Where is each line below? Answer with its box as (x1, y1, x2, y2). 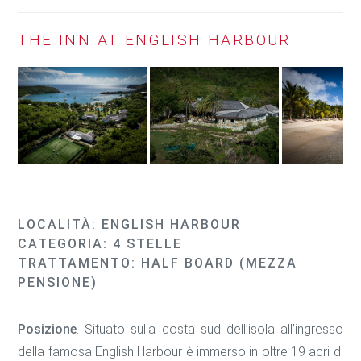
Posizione (18, 321, 77, 337)
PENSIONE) (18, 274, 98, 290)
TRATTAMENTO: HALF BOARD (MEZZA (18, 255, 298, 271)
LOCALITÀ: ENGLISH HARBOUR (18, 216, 242, 232)
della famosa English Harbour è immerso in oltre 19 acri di (18, 343, 343, 359)
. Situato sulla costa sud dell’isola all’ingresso (77, 321, 343, 337)
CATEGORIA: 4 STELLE (18, 235, 183, 251)
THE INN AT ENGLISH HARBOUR (18, 30, 291, 49)
